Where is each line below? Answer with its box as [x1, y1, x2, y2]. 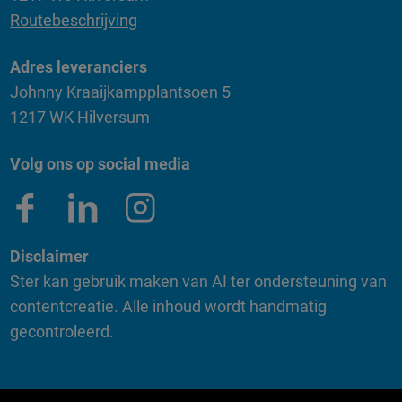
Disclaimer [10, 246, 90, 266]
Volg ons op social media [10, 153, 191, 173]
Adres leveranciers [10, 57, 148, 76]
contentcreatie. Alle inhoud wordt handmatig [10, 296, 328, 316]
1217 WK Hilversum [10, 107, 151, 127]
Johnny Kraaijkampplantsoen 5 [10, 82, 232, 101]
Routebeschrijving [10, 11, 138, 31]
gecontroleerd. [10, 321, 115, 341]
